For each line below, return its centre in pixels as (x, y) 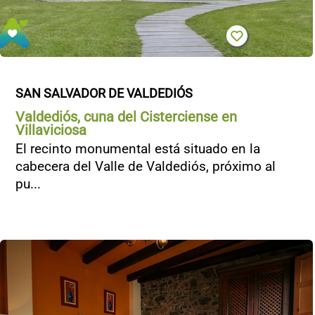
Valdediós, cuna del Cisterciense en (126, 117)
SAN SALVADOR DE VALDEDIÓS (104, 93)
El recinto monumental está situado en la (138, 149)
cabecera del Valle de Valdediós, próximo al (146, 166)
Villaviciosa (51, 130)
